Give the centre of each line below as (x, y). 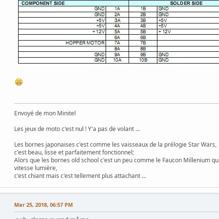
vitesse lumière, (36, 168)
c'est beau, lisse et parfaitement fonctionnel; (74, 153)
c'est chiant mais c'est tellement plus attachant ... (80, 176)
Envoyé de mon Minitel (45, 113)
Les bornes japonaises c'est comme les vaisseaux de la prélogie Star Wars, (115, 145)
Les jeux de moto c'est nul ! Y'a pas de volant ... (77, 129)
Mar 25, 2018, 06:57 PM (44, 205)
